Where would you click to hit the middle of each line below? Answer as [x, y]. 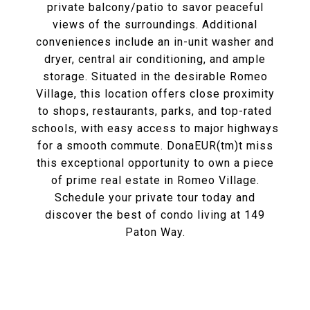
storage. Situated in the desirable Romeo [155, 76]
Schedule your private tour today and [155, 198]
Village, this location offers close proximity [155, 94]
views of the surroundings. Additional [155, 25]
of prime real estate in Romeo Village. [155, 180]
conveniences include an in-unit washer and [155, 42]
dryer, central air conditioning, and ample [155, 59]
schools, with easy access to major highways [155, 128]
